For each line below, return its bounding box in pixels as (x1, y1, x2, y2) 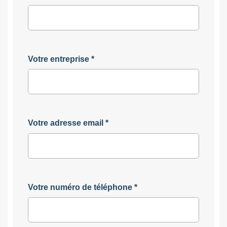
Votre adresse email (28, 119, 103, 128)
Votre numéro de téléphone (28, 182, 132, 192)
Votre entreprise (28, 54, 89, 63)
